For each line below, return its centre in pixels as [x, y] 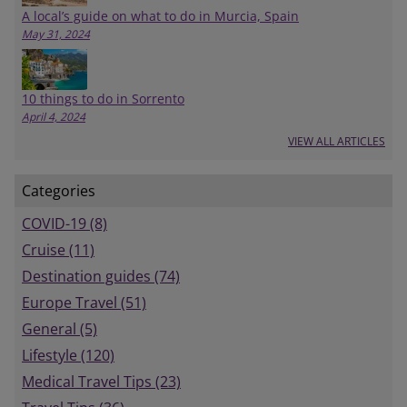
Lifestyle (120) [68, 356]
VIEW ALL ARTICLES [337, 142]
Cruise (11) [58, 250]
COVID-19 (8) [65, 224]
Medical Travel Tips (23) [101, 382]
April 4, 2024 [54, 117]
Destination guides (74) [101, 277]
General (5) [60, 329]
